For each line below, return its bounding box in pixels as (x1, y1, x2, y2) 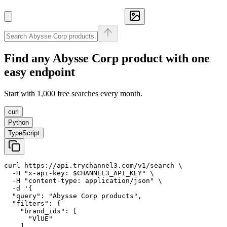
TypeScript (8, 129, 40, 137)
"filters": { (4, 199, 61, 207)
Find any (4, 51, 53, 65)
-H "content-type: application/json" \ (4, 176, 162, 184)
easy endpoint (4, 65, 75, 79)
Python (8, 118, 29, 126)
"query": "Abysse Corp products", (4, 192, 142, 200)
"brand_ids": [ (4, 207, 77, 215)
